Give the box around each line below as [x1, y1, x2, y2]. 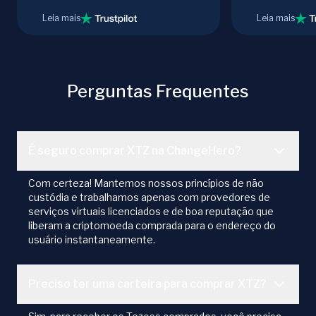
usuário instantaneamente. [28, 233, 155, 246]
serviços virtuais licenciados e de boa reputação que [28, 205, 274, 218]
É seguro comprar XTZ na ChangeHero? [28, 144, 241, 158]
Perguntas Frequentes [67, 81, 249, 102]
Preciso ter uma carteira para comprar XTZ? [28, 277, 267, 291]
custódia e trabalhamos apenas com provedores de [28, 191, 270, 204]
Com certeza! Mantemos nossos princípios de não [28, 177, 264, 190]
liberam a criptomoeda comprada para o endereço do [28, 219, 276, 232]
